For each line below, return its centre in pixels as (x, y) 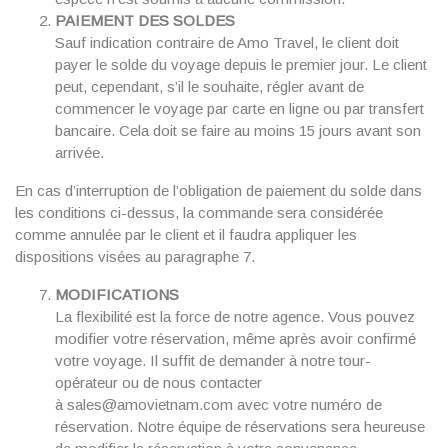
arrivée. (79, 152)
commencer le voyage (131, 108)
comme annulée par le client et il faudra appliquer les (186, 234)
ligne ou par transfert (356, 108)
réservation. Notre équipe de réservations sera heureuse (240, 426)
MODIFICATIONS (117, 294)
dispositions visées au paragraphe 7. (135, 256)
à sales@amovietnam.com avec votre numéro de (218, 404)
